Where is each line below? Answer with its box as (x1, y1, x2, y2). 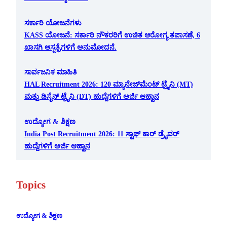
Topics (16, 178, 46, 191)
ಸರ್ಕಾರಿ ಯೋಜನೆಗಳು (24, 18, 82, 27)
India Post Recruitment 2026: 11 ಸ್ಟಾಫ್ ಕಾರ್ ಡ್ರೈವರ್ (24, 129, 179, 138)
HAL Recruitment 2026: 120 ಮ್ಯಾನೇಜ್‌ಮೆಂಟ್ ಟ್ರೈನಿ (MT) (24, 80, 193, 89)
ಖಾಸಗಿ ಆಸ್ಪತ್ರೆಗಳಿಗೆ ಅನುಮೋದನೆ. (24, 43, 117, 51)
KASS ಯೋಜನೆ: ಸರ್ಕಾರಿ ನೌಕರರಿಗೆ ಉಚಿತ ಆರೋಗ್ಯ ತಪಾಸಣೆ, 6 (24, 30, 200, 39)
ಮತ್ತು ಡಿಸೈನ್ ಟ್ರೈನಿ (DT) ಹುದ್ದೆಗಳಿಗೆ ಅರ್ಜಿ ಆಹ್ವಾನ (24, 92, 159, 101)
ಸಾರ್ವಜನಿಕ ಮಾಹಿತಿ (24, 68, 77, 77)
